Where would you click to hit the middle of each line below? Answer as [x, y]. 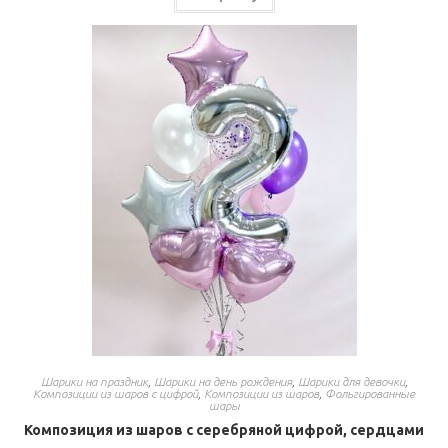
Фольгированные [370, 393]
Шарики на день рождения [222, 381]
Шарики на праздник [94, 381]
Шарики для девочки [351, 381]
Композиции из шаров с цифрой [115, 393]
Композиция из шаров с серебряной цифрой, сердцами [224, 430]
